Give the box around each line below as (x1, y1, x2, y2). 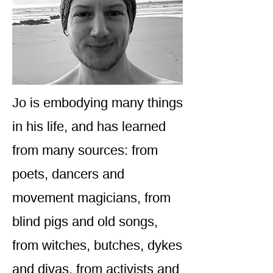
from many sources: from (12, 143, 158, 158)
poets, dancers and (12, 166, 124, 182)
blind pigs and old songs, (12, 214, 158, 229)
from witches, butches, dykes (12, 238, 182, 253)
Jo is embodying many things (12, 95, 183, 110)
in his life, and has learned (12, 119, 166, 134)
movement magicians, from (12, 190, 171, 205)
